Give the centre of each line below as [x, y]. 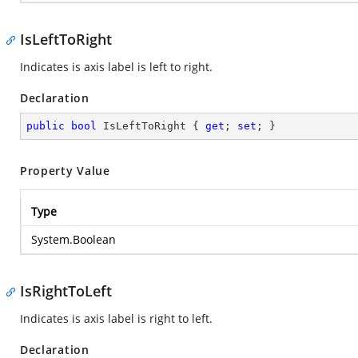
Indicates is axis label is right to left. [116, 318]
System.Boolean [74, 239]
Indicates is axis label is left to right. [116, 67]
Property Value [65, 171]
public [46, 126]
